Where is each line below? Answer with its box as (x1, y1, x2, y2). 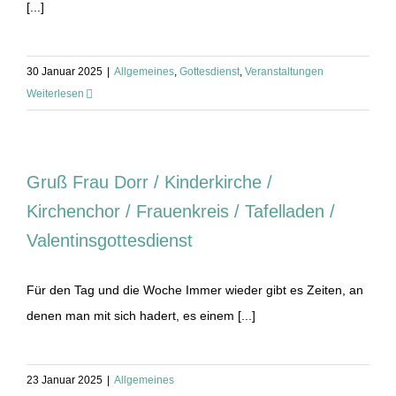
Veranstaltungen (245, 65, 324, 78)
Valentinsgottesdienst (27, 231, 193, 250)
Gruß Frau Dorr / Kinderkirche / (27, 172, 272, 192)
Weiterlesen (27, 88, 84, 100)
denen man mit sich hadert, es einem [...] (27, 308, 255, 323)
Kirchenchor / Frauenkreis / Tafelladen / (27, 202, 335, 221)
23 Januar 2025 (27, 374, 103, 386)
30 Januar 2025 (27, 65, 103, 78)
